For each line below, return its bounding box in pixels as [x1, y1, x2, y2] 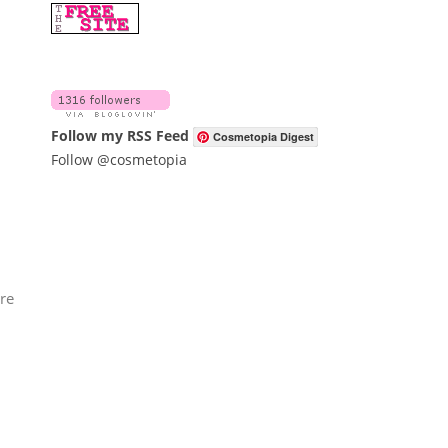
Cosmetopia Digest [213, 128, 314, 144]
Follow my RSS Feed [51, 125, 189, 145]
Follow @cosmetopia [51, 149, 187, 169]
